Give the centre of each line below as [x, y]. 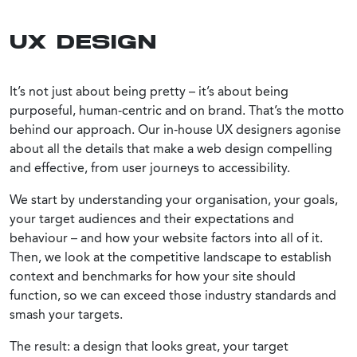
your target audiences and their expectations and [152, 218]
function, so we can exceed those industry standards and [173, 295]
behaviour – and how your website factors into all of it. [166, 237]
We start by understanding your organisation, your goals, [174, 199]
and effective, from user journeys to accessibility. [150, 167]
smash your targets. [66, 314]
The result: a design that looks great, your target [149, 346]
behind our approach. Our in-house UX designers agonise [175, 129]
